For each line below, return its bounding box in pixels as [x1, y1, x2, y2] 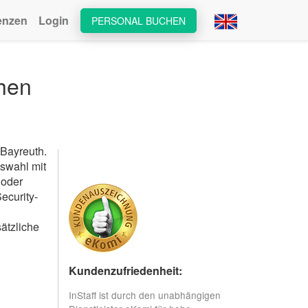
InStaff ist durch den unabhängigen [68, 287, 221, 302]
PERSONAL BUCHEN [91, 14, 186, 27]
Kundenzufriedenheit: [68, 263, 182, 278]
